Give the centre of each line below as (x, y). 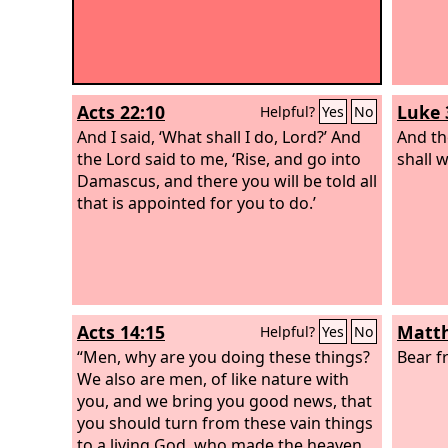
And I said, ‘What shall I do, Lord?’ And (219, 136)
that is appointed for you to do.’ (196, 202)
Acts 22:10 (121, 112)
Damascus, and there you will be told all (227, 180)
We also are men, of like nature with (213, 378)
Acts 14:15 (121, 332)
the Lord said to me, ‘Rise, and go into (219, 158)
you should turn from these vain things (225, 422)
